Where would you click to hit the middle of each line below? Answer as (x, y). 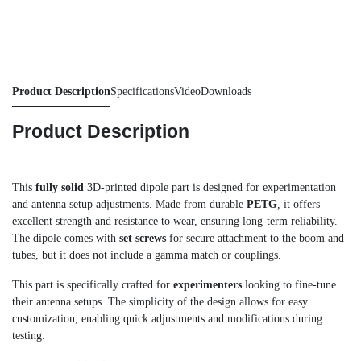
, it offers (299, 204)
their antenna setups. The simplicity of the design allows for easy (160, 301)
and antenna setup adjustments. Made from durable (129, 204)
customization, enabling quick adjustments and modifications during (167, 318)
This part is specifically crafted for (93, 284)
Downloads (226, 91)
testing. (29, 335)
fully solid (60, 187)
